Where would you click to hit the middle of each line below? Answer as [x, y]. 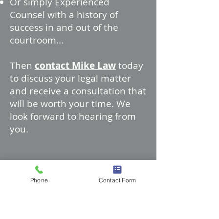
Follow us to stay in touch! [77, 194]
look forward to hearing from [73, 116]
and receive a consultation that [78, 91]
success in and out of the [64, 27]
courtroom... [37, 40]
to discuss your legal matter [70, 78]
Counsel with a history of [64, 15]
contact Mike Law [75, 66]
